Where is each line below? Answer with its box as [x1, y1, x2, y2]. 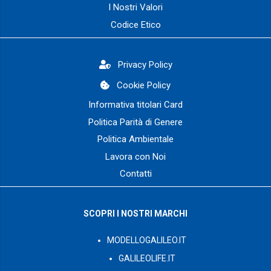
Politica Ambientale [97, 134, 174, 145]
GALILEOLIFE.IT [118, 253, 175, 263]
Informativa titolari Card [88, 99, 183, 111]
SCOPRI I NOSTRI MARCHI [83, 208, 188, 218]
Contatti [119, 168, 152, 180]
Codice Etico [110, 19, 161, 30]
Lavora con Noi [105, 151, 166, 162]
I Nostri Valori [108, 2, 163, 13]
